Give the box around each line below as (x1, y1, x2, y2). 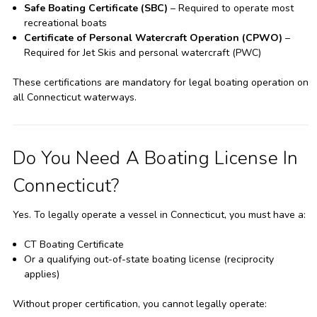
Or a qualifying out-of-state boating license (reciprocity (23, 252, 274, 266)
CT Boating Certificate (23, 237, 124, 251)
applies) (23, 267, 59, 281)
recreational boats (23, 16, 107, 30)
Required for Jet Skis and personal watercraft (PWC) (23, 45, 261, 59)
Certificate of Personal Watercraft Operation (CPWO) (23, 30, 282, 45)
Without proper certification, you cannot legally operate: (12, 296, 267, 311)
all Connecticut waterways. (12, 90, 137, 104)
